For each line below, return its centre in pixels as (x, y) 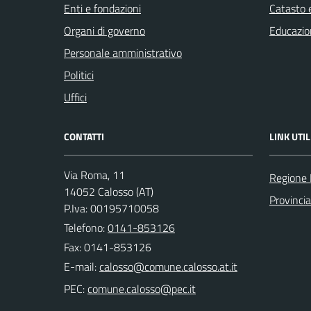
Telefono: (86, 228)
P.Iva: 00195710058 (111, 208)
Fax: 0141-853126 (108, 247)
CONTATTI (84, 136)
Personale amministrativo (123, 53)
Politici (79, 75)
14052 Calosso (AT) (109, 192)
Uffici (75, 97)
